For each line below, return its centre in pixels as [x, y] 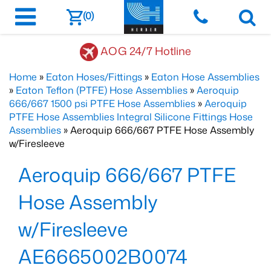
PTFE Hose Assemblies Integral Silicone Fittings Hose [131, 117]
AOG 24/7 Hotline [146, 51]
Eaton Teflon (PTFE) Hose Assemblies [102, 90]
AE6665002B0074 [103, 256]
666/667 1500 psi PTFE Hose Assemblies [102, 103]
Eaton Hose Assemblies [205, 77]
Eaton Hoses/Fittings [94, 77]
